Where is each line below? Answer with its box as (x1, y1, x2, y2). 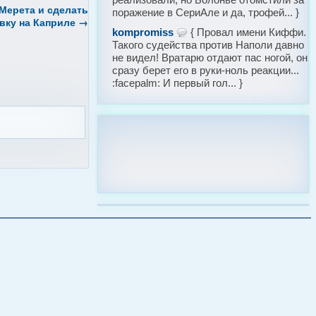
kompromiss (111, 26, 174, 38)
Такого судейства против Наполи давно (111, 39, 304, 51)
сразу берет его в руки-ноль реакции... (111, 64, 299, 76)
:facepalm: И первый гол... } (111, 77, 243, 89)
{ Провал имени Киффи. (187, 26, 306, 38)
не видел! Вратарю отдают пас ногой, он (111, 51, 308, 63)
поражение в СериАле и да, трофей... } (111, 6, 299, 18)
